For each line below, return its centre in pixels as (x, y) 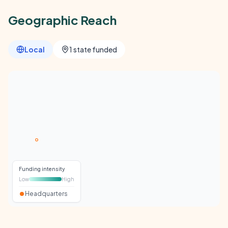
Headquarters (46, 194)
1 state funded (93, 49)
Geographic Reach (62, 20)
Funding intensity (42, 169)
